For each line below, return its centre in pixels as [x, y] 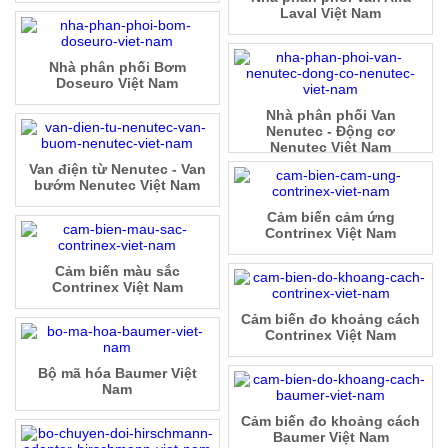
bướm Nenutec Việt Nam [117, 185]
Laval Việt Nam [331, 13]
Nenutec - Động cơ [331, 131]
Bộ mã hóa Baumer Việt [117, 373]
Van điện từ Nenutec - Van [117, 169]
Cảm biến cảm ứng [330, 217]
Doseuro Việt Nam [117, 83]
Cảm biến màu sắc [117, 271]
